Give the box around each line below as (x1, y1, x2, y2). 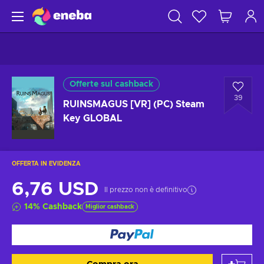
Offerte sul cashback (70, 80, 153, 88)
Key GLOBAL (63, 114, 122, 123)
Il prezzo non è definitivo (104, 186, 187, 193)
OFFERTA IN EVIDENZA (12, 161, 81, 167)
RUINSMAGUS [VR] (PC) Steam (63, 100, 204, 109)
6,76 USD (12, 180, 98, 199)
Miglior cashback (85, 204, 134, 210)
